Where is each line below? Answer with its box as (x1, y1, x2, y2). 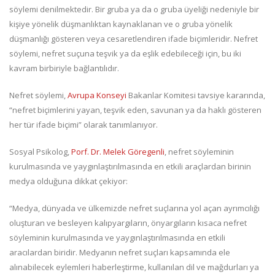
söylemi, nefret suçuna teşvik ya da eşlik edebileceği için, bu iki (9, 48, 241, 60)
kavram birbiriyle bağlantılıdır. (9, 63, 119, 74)
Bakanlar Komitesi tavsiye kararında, (126, 90, 265, 101)
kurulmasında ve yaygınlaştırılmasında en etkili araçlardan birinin (9, 161, 251, 172)
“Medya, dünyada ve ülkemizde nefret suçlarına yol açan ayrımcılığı (9, 203, 260, 214)
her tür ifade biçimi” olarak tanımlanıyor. (9, 119, 158, 131)
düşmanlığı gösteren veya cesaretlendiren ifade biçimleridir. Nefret (9, 33, 258, 45)
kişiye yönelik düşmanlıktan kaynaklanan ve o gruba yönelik (9, 18, 233, 30)
